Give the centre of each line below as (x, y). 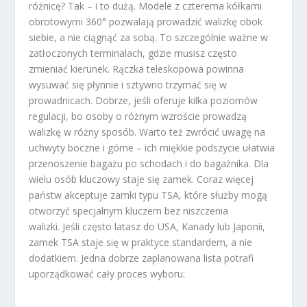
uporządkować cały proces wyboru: (107, 273)
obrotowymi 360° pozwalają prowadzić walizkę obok (146, 21)
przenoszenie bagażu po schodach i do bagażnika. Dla (149, 163)
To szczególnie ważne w (213, 37)
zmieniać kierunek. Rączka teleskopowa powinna (137, 69)
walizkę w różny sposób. (83, 132)
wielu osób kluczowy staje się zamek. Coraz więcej (142, 179)
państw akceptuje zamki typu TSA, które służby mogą (148, 195)
